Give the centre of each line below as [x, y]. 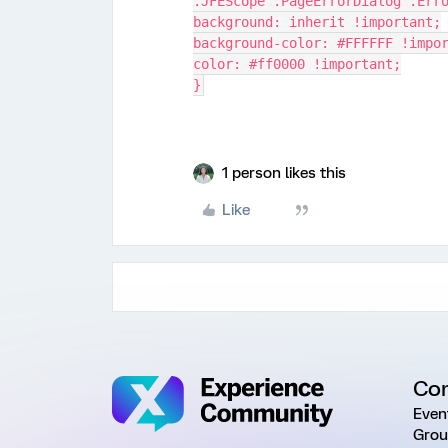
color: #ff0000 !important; [297, 64]
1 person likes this [284, 173]
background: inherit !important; [317, 22]
